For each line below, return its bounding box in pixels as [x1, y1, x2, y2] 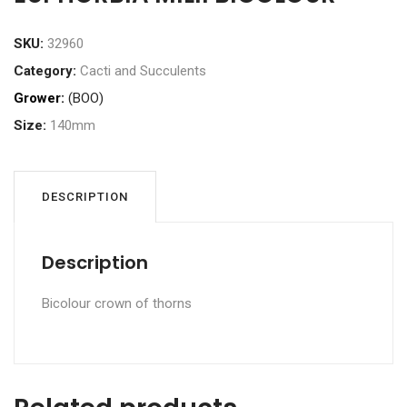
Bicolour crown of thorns [42, 295, 192, 312]
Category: [14, 63, 80, 79]
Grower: [14, 90, 65, 106]
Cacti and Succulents [80, 63, 206, 79]
